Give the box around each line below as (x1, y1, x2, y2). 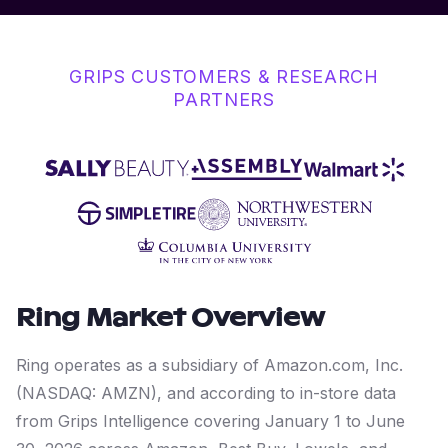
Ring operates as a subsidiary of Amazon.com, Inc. (16, 355, 403, 375)
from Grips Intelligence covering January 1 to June (16, 411, 405, 431)
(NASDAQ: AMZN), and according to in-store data (16, 383, 396, 403)
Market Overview (80, 307, 325, 331)
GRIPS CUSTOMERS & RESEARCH (69, 66, 379, 87)
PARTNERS (173, 89, 275, 110)
